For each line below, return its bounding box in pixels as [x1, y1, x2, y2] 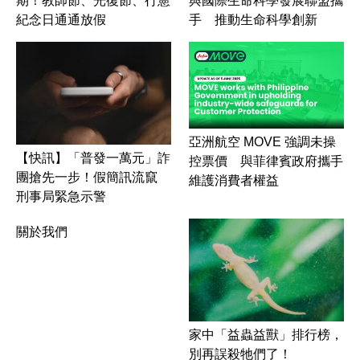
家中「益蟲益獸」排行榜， [189, 328, 343, 342]
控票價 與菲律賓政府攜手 [189, 154, 343, 169]
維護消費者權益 [189, 174, 279, 188]
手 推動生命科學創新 [189, 12, 317, 27]
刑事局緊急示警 [16, 190, 106, 204]
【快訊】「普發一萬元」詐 [16, 151, 170, 166]
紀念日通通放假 [16, 12, 106, 27]
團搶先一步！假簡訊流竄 [16, 170, 157, 185]
